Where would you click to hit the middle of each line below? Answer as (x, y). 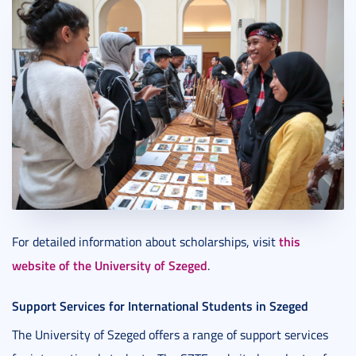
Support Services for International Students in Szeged (160, 305)
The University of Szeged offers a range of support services (170, 334)
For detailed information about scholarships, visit (145, 241)
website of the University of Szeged (110, 265)
